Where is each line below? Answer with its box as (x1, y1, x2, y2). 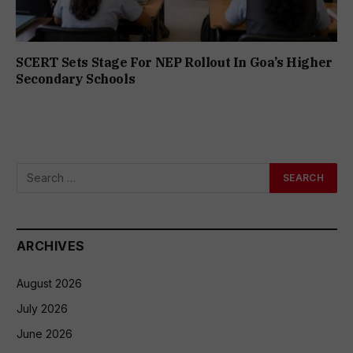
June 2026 (17, 326, 72, 340)
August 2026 (17, 276, 82, 290)
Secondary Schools (16, 70, 136, 87)
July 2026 (17, 301, 68, 315)
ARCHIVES (17, 237, 85, 254)
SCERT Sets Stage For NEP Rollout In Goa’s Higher (16, 54, 333, 70)
